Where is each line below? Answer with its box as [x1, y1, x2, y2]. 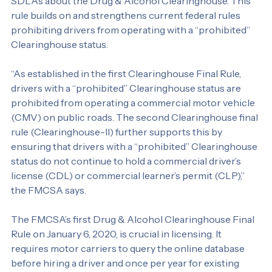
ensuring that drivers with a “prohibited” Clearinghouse [11, 180, 259, 193]
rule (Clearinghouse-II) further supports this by [11, 166, 224, 178]
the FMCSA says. [11, 224, 86, 237]
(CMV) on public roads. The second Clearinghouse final [11, 151, 260, 164]
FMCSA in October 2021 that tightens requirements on [11, 20, 259, 33]
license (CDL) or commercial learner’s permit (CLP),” [11, 209, 246, 222]
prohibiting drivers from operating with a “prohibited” [11, 64, 252, 76]
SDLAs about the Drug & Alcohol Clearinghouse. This [11, 35, 253, 47]
